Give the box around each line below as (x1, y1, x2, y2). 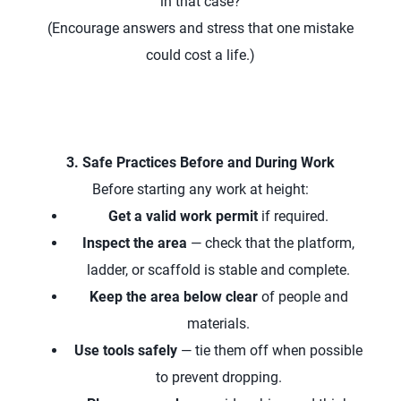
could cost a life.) (146, 47, 255, 64)
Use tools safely (74, 342, 177, 359)
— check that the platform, (187, 235, 354, 252)
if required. (258, 208, 328, 225)
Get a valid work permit (108, 208, 258, 225)
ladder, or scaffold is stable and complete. (87, 261, 350, 278)
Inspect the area (82, 235, 187, 252)
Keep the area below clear (89, 288, 258, 305)
